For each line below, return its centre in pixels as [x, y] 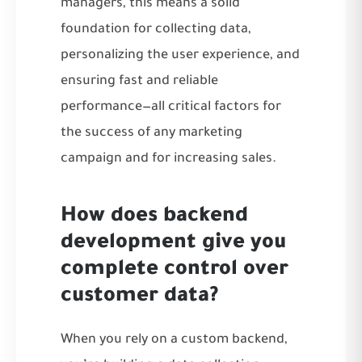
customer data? [139, 297]
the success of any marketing [152, 133]
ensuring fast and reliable [139, 81]
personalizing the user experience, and [180, 55]
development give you [173, 244]
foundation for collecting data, [156, 29]
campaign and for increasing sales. [168, 159]
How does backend [154, 217]
